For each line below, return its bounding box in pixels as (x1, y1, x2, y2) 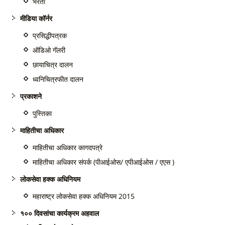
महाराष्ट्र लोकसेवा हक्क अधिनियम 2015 (33, 191, 135, 201)
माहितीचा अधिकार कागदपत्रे (33, 143, 102, 152)
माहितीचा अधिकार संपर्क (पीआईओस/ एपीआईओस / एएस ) (33, 157, 174, 167)
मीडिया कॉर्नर (20, 14, 52, 23)
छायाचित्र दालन (33, 60, 73, 69)
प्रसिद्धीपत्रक (33, 31, 67, 40)
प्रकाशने (20, 91, 42, 101)
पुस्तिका (33, 108, 52, 118)
